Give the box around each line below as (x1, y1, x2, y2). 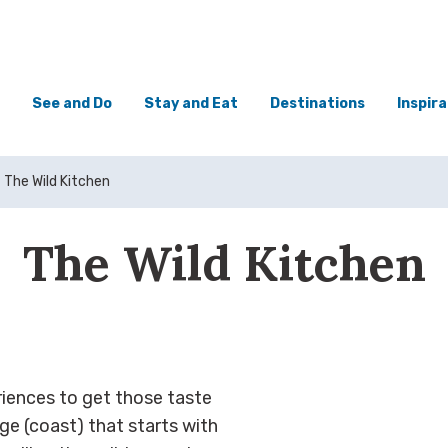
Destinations (269, 95, 365, 113)
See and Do (31, 95, 112, 113)
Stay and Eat (143, 95, 238, 113)
